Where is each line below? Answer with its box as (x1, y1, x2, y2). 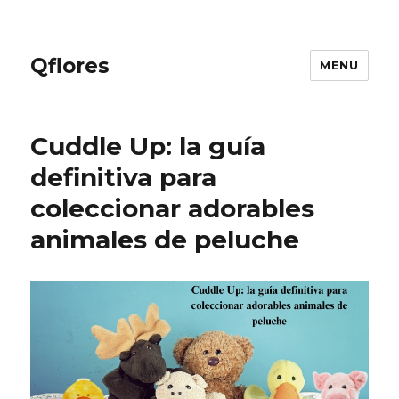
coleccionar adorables (30, 193, 315, 224)
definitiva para (30, 162, 217, 192)
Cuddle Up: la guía (30, 131, 266, 161)
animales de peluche (30, 224, 300, 255)
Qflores (30, 53, 110, 78)
